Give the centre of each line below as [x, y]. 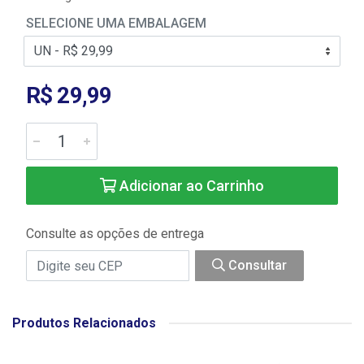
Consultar [256, 265]
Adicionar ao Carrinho [190, 186]
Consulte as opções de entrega [115, 234]
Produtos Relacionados [84, 323]
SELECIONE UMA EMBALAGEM [116, 23]
